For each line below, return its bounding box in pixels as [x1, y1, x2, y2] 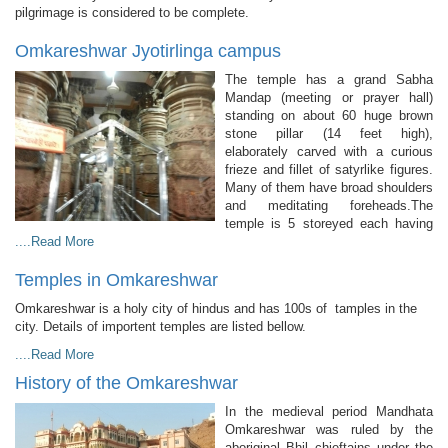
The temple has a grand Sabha [225, 72, 433, 88]
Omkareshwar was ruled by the [225, 422, 433, 438]
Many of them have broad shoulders [225, 180, 433, 196]
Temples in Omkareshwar [15, 270, 218, 291]
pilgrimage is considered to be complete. [15, 5, 249, 21]
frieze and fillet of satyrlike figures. [225, 162, 433, 178]
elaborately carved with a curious [225, 144, 433, 160]
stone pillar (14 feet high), [225, 126, 433, 142]
